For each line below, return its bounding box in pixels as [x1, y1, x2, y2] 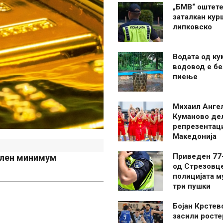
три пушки [173, 182, 211, 191]
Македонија [173, 132, 217, 141]
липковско [173, 22, 212, 31]
